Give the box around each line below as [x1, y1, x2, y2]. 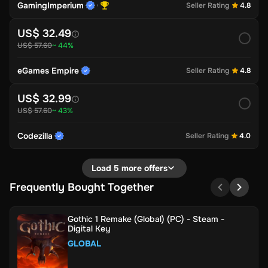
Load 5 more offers [91, 163, 167, 174]
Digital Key [68, 223, 110, 234]
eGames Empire [17, 65, 79, 77]
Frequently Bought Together [10, 181, 154, 194]
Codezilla [17, 130, 53, 142]
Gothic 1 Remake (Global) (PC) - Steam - [68, 214, 224, 225]
